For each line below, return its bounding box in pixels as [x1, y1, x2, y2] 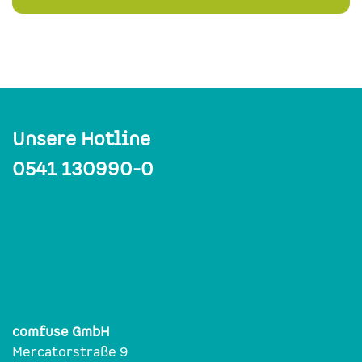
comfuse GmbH [12, 322, 110, 340]
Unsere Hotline [12, 127, 150, 151]
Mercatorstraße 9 [12, 343, 128, 360]
